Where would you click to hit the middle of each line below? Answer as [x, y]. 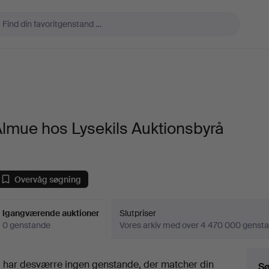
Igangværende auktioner [51, 213]
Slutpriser [138, 213]
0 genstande [27, 225]
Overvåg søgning [48, 179]
